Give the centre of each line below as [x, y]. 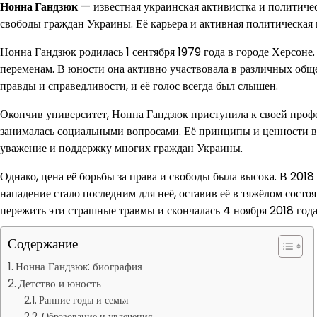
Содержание [43, 244]
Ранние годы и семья [83, 300]
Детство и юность [60, 283]
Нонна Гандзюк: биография [79, 266]
